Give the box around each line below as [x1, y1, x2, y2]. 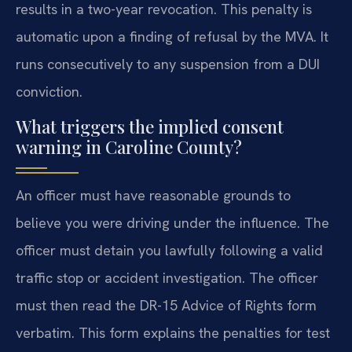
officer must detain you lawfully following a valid [16, 241, 323, 260]
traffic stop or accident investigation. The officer [16, 269, 318, 288]
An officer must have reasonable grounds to [16, 186, 291, 205]
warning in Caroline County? [16, 135, 242, 159]
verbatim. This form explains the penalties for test [16, 324, 330, 343]
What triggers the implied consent [16, 115, 284, 139]
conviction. [16, 82, 82, 101]
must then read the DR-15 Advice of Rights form [16, 296, 317, 315]
